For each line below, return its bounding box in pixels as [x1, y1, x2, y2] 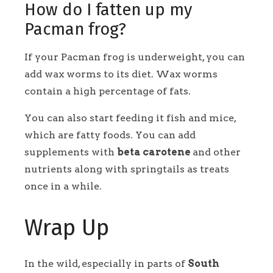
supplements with [24, 146, 117, 158]
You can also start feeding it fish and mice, [24, 112, 236, 124]
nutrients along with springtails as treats [24, 163, 229, 175]
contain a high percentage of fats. [24, 85, 193, 97]
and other [193, 146, 241, 158]
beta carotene [117, 146, 193, 158]
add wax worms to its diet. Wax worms [24, 68, 218, 80]
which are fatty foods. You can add [24, 129, 196, 141]
